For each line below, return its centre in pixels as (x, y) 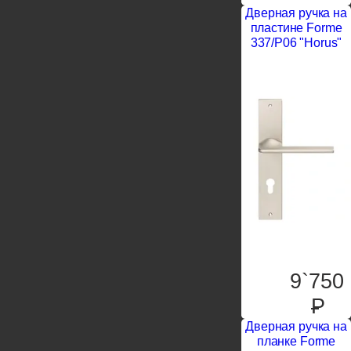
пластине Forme (296, 27)
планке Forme (296, 341)
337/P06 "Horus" (296, 42)
